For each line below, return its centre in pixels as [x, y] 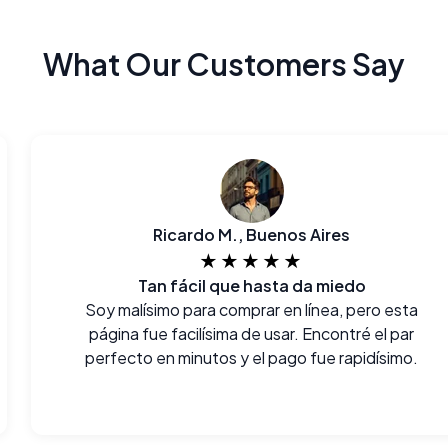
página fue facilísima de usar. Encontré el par [252, 333]
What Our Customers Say [224, 64]
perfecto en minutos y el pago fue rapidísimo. [252, 357]
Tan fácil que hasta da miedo [251, 285]
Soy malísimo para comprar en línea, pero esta [252, 309]
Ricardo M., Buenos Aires [252, 234]
